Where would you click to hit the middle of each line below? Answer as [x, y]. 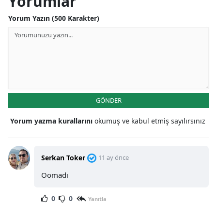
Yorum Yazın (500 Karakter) [54, 18]
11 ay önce [113, 158]
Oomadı [54, 175]
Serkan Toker [63, 158]
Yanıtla [97, 199]
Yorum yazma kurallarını [52, 121]
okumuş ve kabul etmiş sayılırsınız [150, 121]
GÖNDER [108, 101]
